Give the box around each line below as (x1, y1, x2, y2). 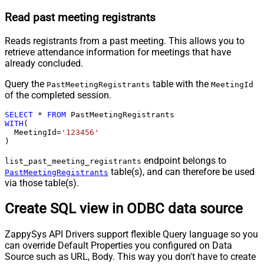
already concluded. (5, 58, 83, 70)
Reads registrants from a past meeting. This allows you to (5, 35, 245, 47)
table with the (150, 78, 211, 90)
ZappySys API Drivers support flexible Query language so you (5, 228, 258, 240)
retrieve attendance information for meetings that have (5, 47, 231, 58)
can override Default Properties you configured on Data (5, 239, 232, 251)
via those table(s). (5, 177, 79, 189)
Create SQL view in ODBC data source (5, 200, 243, 217)
